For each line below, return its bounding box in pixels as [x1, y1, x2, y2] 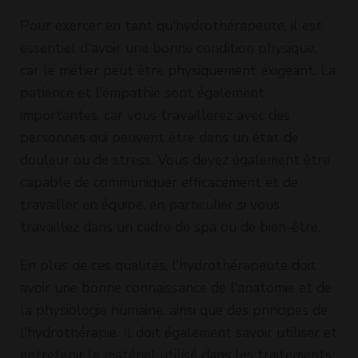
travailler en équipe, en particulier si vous [20, 194, 280, 214]
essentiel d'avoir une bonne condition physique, [20, 38, 316, 58]
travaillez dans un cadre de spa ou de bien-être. [20, 217, 320, 237]
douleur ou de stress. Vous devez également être [20, 149, 330, 169]
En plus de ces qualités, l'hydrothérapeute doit [20, 255, 316, 275]
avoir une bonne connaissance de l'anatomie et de [20, 277, 332, 297]
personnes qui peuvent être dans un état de [20, 127, 299, 147]
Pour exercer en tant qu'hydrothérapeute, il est [20, 15, 322, 35]
